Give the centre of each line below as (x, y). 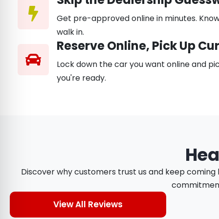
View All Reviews (88, 204)
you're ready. (82, 78)
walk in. (71, 32)
